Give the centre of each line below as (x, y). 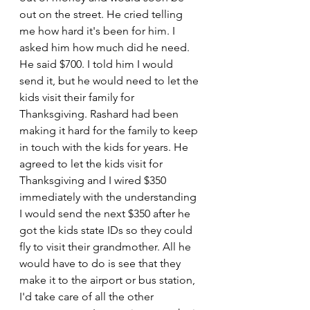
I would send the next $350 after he (106, 213)
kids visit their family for (78, 97)
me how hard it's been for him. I (99, 31)
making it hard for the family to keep (110, 130)
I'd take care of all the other (88, 297)
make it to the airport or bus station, (109, 280)
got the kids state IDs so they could (107, 230)
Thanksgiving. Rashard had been (100, 114)
